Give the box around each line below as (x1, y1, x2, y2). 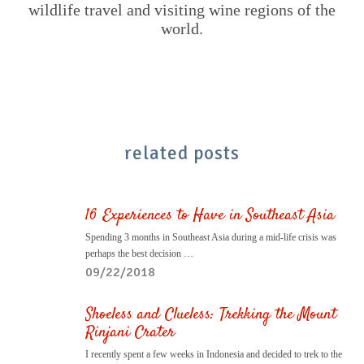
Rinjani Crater (85, 321, 175, 345)
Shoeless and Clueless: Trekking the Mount (85, 303, 336, 327)
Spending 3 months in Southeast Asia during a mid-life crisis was (85, 232, 336, 244)
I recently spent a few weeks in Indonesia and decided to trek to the (85, 349, 342, 361)
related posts (124, 141, 240, 166)
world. (161, 19, 203, 37)
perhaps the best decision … (85, 248, 193, 260)
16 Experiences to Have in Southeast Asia (85, 204, 335, 228)
